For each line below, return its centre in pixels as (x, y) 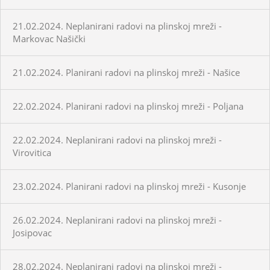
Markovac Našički (49, 38)
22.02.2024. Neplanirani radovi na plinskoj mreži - (117, 140)
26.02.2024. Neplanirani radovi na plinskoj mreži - (117, 220)
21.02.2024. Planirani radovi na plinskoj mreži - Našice (126, 72)
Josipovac (32, 232)
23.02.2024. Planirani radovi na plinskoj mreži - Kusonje (129, 186)
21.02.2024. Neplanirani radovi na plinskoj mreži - (117, 26)
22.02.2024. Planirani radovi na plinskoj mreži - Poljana (128, 106)
